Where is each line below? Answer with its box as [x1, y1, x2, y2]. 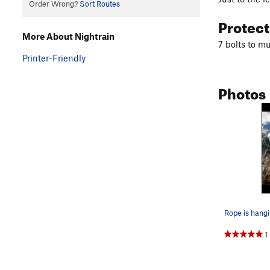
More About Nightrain [22, 30, 115, 42]
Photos [218, 80, 266, 103]
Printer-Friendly [22, 52, 86, 63]
